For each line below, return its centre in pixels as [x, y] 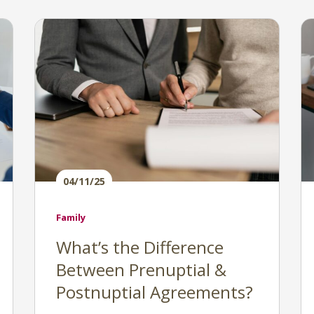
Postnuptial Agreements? [155, 292]
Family [71, 217]
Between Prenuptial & [141, 269]
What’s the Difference [140, 247]
